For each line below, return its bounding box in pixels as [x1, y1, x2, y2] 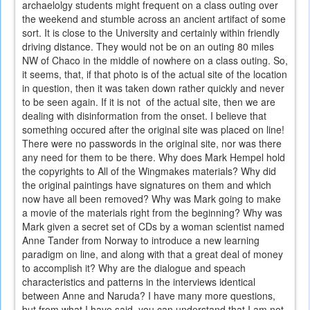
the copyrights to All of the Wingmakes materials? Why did [22, 164, 276, 179]
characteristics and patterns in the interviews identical [22, 275, 255, 289]
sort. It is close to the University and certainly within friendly [22, 26, 280, 40]
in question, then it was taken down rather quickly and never [22, 81, 284, 95]
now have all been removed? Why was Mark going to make [22, 192, 281, 206]
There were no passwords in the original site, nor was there [22, 136, 282, 151]
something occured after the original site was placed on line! [22, 122, 284, 137]
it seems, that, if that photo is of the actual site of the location [22, 67, 287, 82]
